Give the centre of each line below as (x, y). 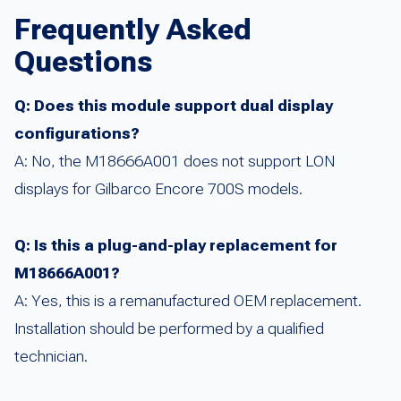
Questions (83, 62)
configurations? (77, 134)
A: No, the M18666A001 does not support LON (175, 162)
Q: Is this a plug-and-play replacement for (176, 246)
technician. (51, 357)
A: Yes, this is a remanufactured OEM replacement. (188, 301)
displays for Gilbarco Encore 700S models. (158, 189)
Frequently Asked (133, 30)
